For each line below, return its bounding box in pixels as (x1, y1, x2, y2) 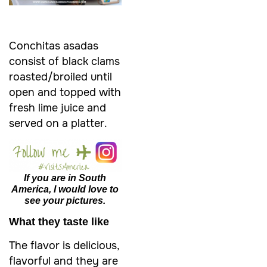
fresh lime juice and (9, 101, 106, 114)
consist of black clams (9, 54, 120, 68)
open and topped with (9, 85, 121, 99)
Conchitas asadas (9, 39, 98, 52)
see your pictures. (24, 195, 106, 206)
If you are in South (24, 172, 107, 183)
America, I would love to (11, 184, 119, 194)
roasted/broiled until (9, 70, 112, 83)
